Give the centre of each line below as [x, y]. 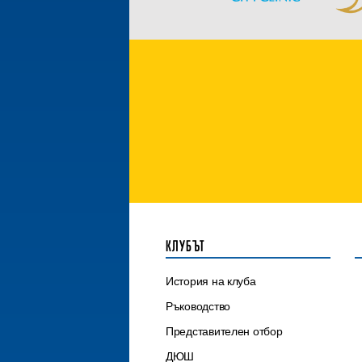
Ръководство [198, 307]
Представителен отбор [224, 332]
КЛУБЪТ [185, 246]
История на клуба [211, 282]
